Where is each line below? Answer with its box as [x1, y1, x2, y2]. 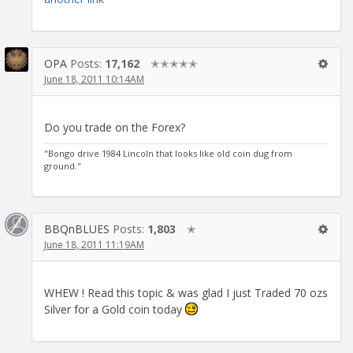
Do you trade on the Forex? [44, 119, 185, 135]
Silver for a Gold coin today [44, 301, 185, 317]
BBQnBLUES [44, 221, 110, 236]
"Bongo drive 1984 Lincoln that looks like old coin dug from [44, 147, 292, 159]
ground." [44, 159, 81, 172]
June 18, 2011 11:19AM [44, 237, 144, 251]
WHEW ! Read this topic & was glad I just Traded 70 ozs [44, 284, 328, 300]
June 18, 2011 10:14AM [44, 72, 144, 86]
